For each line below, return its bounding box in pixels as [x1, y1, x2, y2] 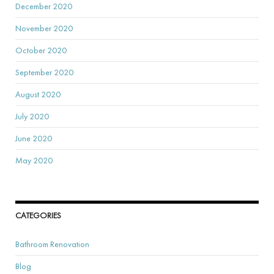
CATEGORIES [15, 209, 61, 221]
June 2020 [15, 132, 52, 144]
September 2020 [15, 66, 73, 78]
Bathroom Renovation [15, 238, 89, 250]
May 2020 [15, 154, 53, 166]
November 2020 [15, 22, 73, 34]
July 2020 [15, 110, 49, 122]
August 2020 [15, 88, 61, 100]
